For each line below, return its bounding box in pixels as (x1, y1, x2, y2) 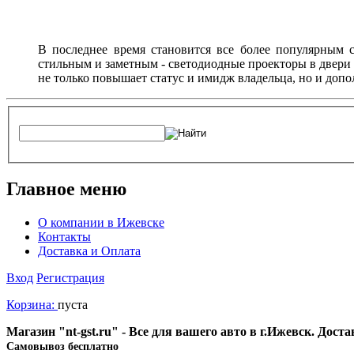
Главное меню (6, 179, 126, 200)
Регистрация (36, 271, 104, 285)
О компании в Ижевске (38, 216, 164, 230)
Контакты (38, 230, 91, 244)
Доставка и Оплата (38, 244, 141, 258)
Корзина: (6, 298, 58, 312)
